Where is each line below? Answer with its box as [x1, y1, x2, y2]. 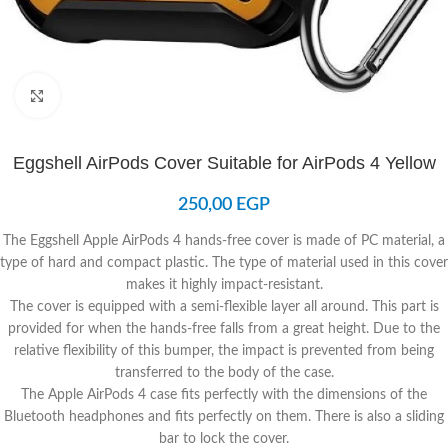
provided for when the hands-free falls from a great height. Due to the [8, 322, 440, 336]
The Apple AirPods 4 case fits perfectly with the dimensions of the [21, 388, 427, 402]
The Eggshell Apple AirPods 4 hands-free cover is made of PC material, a [3, 234, 445, 248]
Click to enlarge [59, 89, 149, 102]
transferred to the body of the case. [114, 366, 334, 380]
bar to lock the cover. [159, 432, 289, 446]
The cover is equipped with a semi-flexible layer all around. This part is [9, 300, 439, 314]
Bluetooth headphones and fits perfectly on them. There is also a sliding [4, 410, 444, 424]
